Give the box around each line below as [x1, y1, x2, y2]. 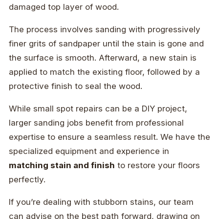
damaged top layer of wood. [9, 2, 119, 12]
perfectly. [9, 175, 45, 185]
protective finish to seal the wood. [9, 81, 142, 91]
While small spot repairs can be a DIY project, [9, 104, 187, 114]
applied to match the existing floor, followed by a [9, 67, 200, 77]
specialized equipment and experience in [9, 146, 169, 156]
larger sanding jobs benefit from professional [9, 118, 184, 128]
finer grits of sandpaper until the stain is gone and [9, 39, 204, 49]
